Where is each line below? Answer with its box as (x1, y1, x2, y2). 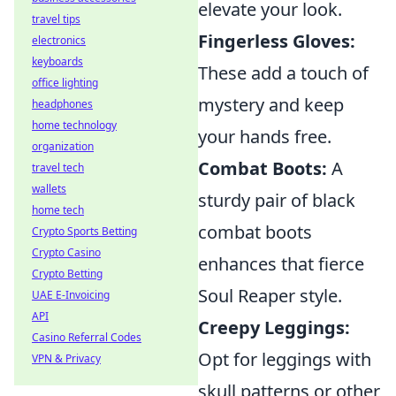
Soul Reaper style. (198, 283, 342, 308)
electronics (32, 33, 86, 48)
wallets (32, 181, 66, 196)
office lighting (32, 75, 98, 90)
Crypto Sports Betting (32, 224, 137, 239)
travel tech (32, 160, 84, 175)
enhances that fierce (198, 251, 364, 276)
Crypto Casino (32, 245, 101, 260)
